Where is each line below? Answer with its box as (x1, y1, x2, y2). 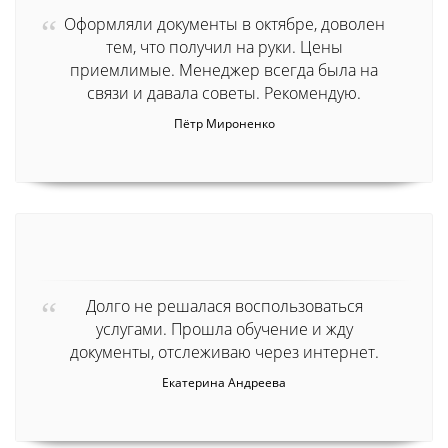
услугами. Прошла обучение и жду (95, 317, 353, 340)
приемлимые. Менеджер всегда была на (70, 58, 378, 81)
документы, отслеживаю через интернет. (69, 340, 379, 363)
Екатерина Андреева (162, 373, 286, 391)
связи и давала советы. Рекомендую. (87, 81, 361, 104)
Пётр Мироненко (173, 114, 275, 132)
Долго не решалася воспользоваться (85, 294, 363, 317)
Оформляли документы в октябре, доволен (63, 12, 385, 35)
